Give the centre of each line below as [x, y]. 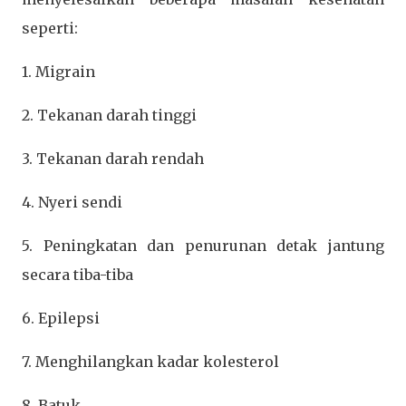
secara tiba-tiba [77, 275]
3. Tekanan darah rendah [113, 159]
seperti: [50, 29]
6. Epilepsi [61, 319]
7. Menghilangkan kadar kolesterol [150, 362]
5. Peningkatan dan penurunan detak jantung [203, 246]
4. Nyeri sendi [72, 203]
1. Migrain [58, 72]
